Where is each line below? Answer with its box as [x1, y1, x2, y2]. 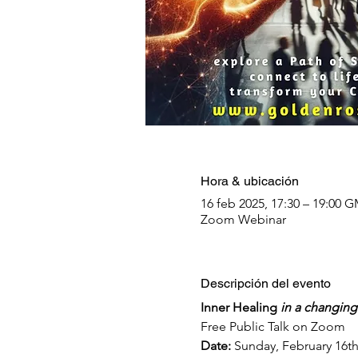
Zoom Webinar [200, 212, 286, 227]
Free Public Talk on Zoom [200, 319, 345, 334]
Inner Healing [200, 300, 280, 315]
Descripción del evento [200, 276, 331, 291]
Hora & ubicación [200, 173, 299, 189]
